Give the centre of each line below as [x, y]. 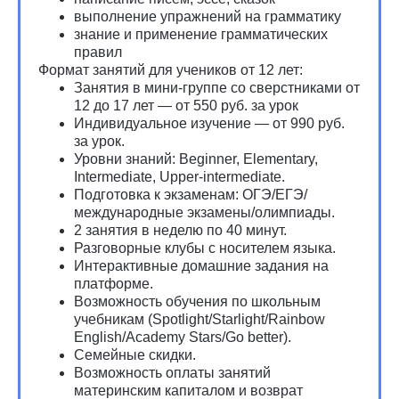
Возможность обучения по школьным [197, 301]
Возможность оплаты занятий [172, 373]
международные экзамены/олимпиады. [204, 212]
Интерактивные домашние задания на [201, 266]
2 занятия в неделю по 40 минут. [180, 230]
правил [98, 52]
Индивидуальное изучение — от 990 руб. [209, 123]
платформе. [114, 284]
